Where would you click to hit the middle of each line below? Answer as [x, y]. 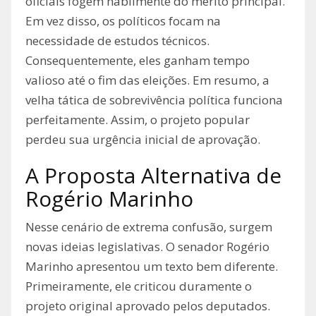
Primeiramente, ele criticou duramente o [139, 286]
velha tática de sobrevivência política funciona [154, 100]
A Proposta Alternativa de [153, 176]
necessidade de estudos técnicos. [117, 41]
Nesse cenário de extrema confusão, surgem [149, 227]
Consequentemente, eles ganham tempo [138, 61]
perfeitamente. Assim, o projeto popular [138, 120]
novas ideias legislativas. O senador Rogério [147, 247]
